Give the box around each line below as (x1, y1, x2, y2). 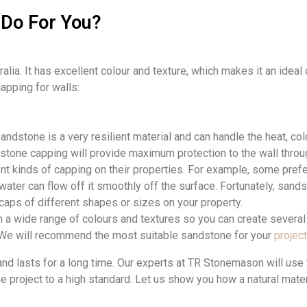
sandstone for (178, 229, 251, 243)
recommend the (32, 229, 110, 243)
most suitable (110, 229, 178, 243)
